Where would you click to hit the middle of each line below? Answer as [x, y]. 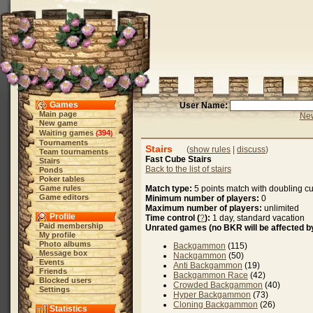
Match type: [169, 189]
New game [58, 123]
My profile [57, 235]
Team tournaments [73, 152]
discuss [251, 150]
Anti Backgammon [208, 265]
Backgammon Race [211, 275]
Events [51, 262]
